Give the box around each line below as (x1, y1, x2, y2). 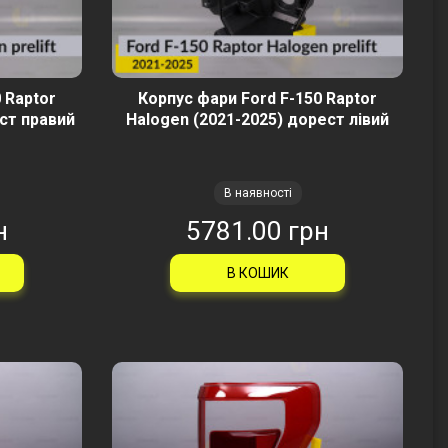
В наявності (223, 186, 292, 200)
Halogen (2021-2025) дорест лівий (126, 110, 389, 129)
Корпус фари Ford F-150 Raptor (138, 89, 377, 108)
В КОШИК (226, 265, 289, 281)
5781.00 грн (186, 216, 329, 246)
